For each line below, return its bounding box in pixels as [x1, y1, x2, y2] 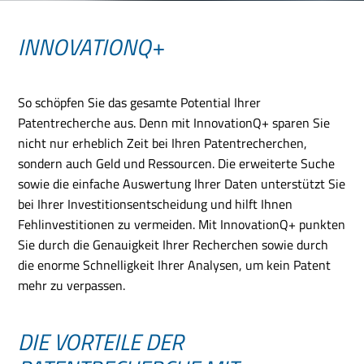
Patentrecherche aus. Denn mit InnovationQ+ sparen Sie [18, 113, 331, 132]
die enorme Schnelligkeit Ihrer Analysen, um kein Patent [18, 255, 331, 275]
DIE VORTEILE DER [18, 324, 184, 359]
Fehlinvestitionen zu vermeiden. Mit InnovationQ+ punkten [18, 214, 346, 234]
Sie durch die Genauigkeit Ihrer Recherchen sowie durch [18, 235, 329, 254]
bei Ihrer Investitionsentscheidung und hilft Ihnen [18, 194, 293, 214]
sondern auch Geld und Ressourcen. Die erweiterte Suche [18, 154, 336, 173]
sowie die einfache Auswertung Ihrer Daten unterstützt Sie [18, 174, 346, 193]
